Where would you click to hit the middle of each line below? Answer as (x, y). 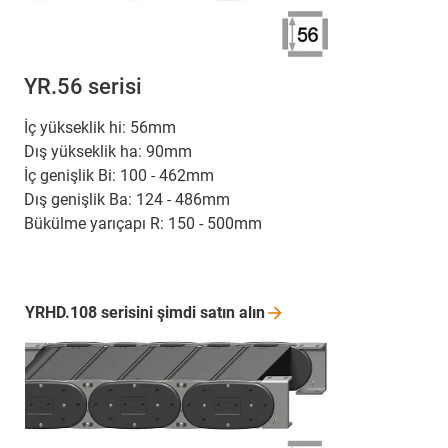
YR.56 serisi (83, 86)
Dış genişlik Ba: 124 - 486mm (127, 199)
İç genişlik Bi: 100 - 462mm (119, 175)
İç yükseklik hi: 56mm (100, 127)
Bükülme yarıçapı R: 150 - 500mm (143, 223)
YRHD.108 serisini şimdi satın (132, 312)
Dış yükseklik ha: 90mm (108, 151)
